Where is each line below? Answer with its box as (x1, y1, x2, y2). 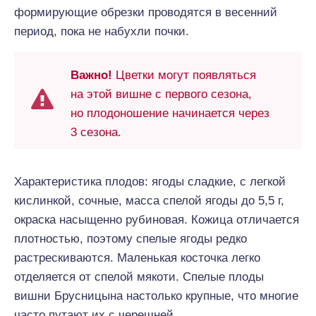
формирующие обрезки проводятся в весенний (14, 6, 277, 19)
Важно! (71, 68, 112, 82)
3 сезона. (71, 126, 121, 139)
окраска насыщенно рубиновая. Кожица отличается (14, 213, 299, 226)
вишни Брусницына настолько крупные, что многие (14, 289, 298, 303)
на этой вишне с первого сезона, (71, 87, 252, 101)
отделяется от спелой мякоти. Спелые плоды (14, 270, 264, 284)
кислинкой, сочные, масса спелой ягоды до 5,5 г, (14, 194, 284, 207)
